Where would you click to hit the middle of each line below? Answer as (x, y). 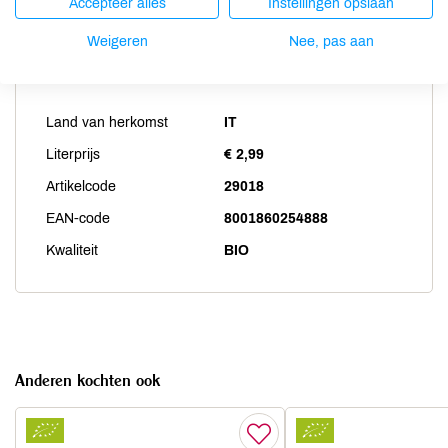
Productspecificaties (121, 69)
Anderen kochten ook (87, 380)
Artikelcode (81, 186)
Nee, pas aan (331, 41)
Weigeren (117, 41)
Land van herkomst (107, 122)
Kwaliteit (72, 250)
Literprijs (73, 154)
